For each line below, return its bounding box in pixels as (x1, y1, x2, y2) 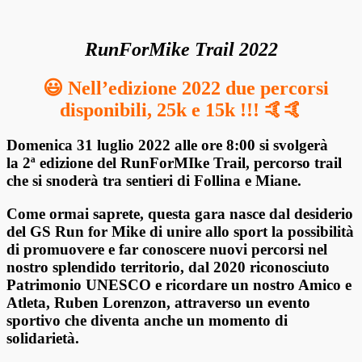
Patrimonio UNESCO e (6, 276, 166, 294)
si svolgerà (259, 137, 328, 154)
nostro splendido (6, 259, 120, 276)
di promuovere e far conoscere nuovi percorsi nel (6, 241, 327, 259)
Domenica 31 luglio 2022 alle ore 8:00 (6, 137, 259, 154)
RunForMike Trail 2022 (84, 38, 278, 60)
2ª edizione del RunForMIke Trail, (19, 154, 254, 172)
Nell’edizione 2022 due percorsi (63, 77, 329, 99)
